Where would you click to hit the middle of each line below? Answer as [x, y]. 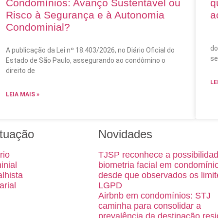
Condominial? [38, 27]
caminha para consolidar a [150, 206]
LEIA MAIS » [23, 95]
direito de [20, 71]
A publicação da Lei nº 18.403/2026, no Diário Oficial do [90, 50]
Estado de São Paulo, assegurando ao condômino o [86, 61]
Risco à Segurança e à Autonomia [85, 15]
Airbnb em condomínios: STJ [154, 196]
